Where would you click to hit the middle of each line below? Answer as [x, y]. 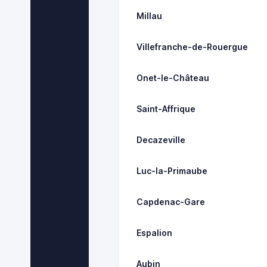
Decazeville [161, 139]
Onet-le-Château [173, 77]
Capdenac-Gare [171, 201]
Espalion [155, 232]
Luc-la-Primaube [172, 170]
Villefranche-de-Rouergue [193, 46]
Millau [150, 15]
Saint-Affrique [166, 108]
